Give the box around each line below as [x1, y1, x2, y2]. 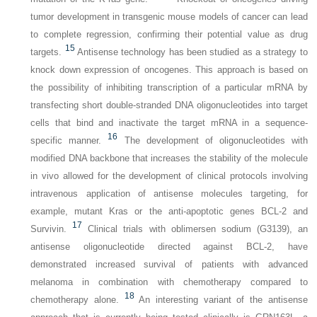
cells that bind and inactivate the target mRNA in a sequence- [30, 117, 308, 128]
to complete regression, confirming [30, 29, 185, 40]
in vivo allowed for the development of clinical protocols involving [30, 171, 308, 181]
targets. [30, 47, 62, 57]
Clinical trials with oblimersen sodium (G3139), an [88, 224, 308, 234]
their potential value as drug [185, 29, 308, 40]
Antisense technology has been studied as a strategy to [77, 47, 308, 57]
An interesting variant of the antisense [139, 294, 308, 305]
